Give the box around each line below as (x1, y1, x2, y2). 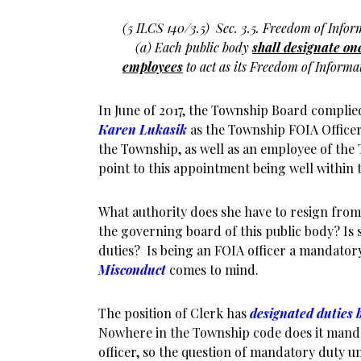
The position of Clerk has (98, 305, 250, 322)
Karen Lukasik (98, 121, 190, 138)
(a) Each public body (122, 39, 252, 56)
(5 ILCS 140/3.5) (122, 19, 216, 36)
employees (122, 58, 183, 75)
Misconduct (98, 261, 166, 278)
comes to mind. (166, 261, 259, 278)
